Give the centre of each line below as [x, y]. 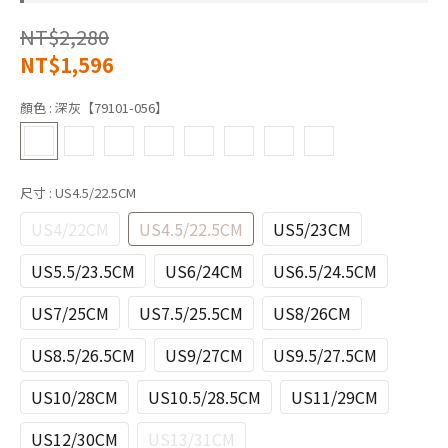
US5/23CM [312, 229]
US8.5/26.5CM [83, 355]
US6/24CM [204, 271]
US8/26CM [312, 313]
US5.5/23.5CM [83, 271]
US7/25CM [70, 313]
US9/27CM [204, 355]
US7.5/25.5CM [191, 313]
